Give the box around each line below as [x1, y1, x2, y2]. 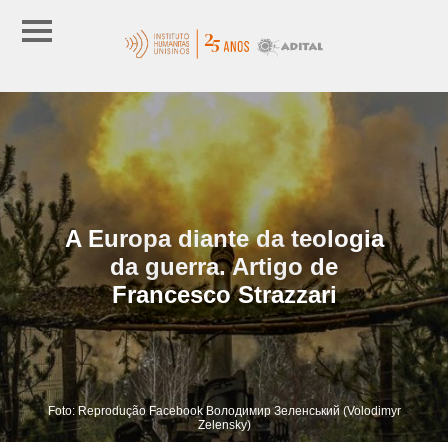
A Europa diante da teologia [64, 224, 384, 252]
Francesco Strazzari [111, 280, 337, 308]
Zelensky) [197, 417, 251, 432]
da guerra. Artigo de [110, 252, 338, 280]
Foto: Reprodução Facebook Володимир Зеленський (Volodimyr [47, 403, 401, 418]
